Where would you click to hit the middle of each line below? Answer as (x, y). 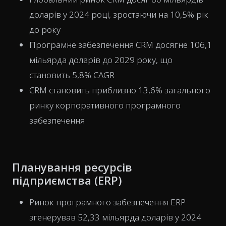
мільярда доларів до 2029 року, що (101, 60)
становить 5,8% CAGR (72, 75)
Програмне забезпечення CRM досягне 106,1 (121, 45)
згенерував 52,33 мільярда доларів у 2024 (115, 217)
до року (45, 30)
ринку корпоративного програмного (105, 105)
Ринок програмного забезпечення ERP (107, 202)
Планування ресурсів (72, 167)
